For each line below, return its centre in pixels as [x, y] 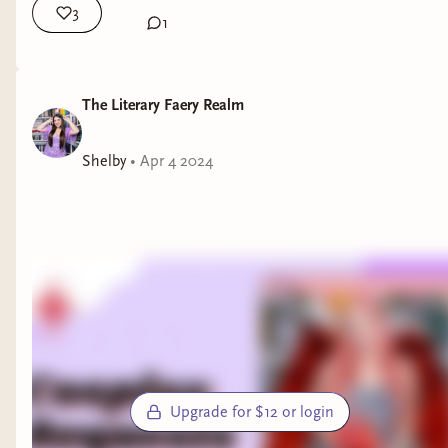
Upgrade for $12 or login [252, 411]
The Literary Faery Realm [163, 104]
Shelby [104, 160]
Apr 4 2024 [176, 160]
